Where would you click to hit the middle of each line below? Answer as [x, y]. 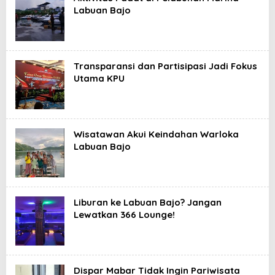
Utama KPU [99, 78]
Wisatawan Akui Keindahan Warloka [156, 134]
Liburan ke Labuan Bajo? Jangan [148, 202]
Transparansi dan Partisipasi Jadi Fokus [165, 66]
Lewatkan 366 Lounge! [124, 215]
